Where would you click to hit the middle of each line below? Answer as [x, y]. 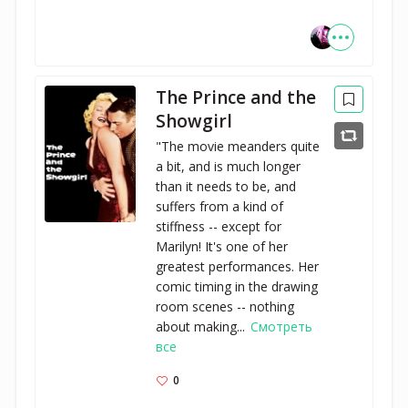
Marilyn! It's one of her [222, 246]
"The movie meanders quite [238, 146]
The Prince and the [236, 97]
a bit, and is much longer [229, 166]
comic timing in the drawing [237, 286]
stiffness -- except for [219, 226]
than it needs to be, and [226, 186]
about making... [203, 326]
